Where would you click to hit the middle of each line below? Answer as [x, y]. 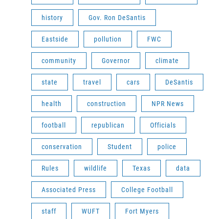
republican [108, 125]
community [59, 61]
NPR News [168, 104]
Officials [163, 125]
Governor [116, 61]
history [52, 18]
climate [167, 61]
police [167, 147]
